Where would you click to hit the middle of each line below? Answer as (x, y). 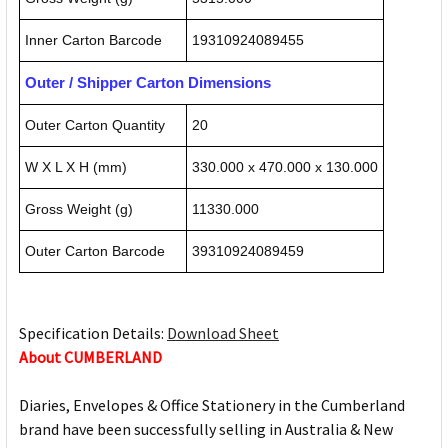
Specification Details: (93, 333)
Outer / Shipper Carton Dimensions (148, 83)
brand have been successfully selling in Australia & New (206, 429)
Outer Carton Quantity (95, 125)
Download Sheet (223, 333)
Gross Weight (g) (79, 209)
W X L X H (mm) (76, 167)
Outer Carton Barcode (95, 251)
